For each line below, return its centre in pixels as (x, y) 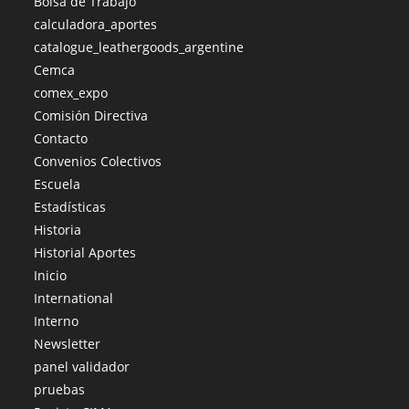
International (74, 298)
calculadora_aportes (96, 24)
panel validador (82, 366)
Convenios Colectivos (98, 161)
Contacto (61, 138)
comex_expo (71, 92)
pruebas (60, 389)
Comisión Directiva (91, 115)
